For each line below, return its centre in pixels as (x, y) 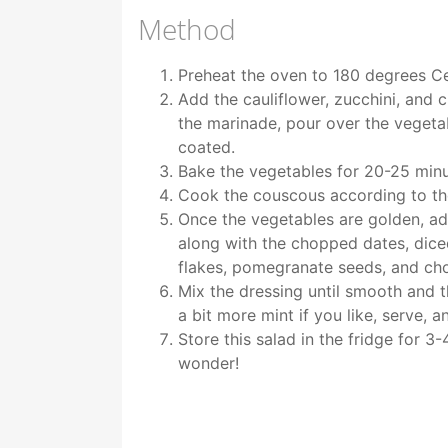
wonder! (208, 363)
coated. (209, 147)
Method (187, 29)
